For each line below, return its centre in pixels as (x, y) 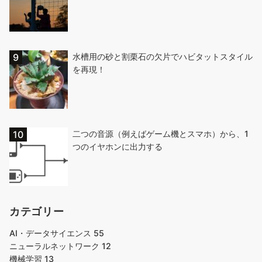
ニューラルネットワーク (56, 246)
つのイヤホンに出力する (118, 147)
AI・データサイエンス (51, 233)
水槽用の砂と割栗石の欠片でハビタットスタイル (163, 57)
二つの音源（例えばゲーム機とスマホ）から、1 (161, 134)
